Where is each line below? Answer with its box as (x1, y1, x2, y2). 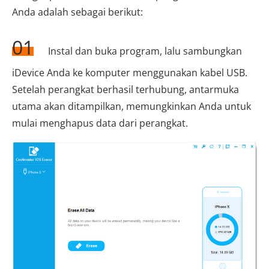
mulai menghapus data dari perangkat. (12, 116, 188, 130)
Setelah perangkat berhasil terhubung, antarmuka (12, 82, 239, 96)
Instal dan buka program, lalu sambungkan (46, 44, 242, 58)
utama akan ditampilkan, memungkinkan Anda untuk (12, 99, 251, 113)
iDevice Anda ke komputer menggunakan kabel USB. (12, 65, 247, 79)
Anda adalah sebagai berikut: (12, 5, 143, 19)
